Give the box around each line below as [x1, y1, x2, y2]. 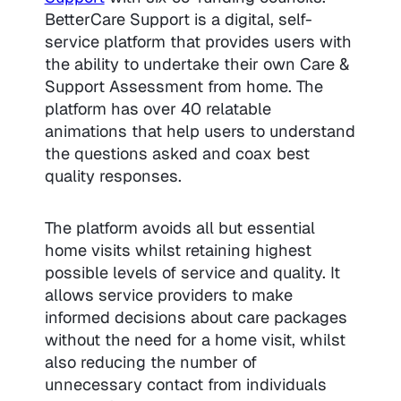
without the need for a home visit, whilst [44, 329, 346, 350]
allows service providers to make [44, 285, 293, 305]
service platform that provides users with [44, 31, 352, 53]
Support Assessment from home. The [44, 76, 323, 98]
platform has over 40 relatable [44, 98, 271, 120]
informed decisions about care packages [44, 307, 347, 328]
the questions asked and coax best [44, 143, 310, 165]
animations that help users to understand [44, 121, 355, 142]
